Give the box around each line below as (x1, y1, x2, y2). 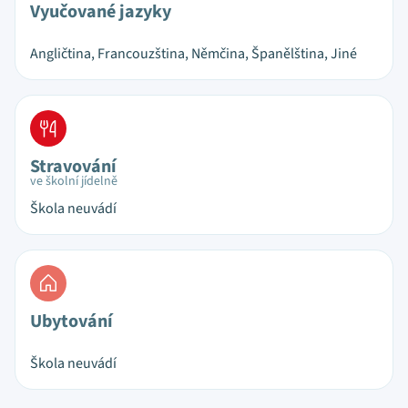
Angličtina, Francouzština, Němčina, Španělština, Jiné (30, 44, 357, 64)
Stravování (30, 154, 117, 179)
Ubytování (30, 309, 113, 334)
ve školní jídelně (30, 172, 117, 190)
